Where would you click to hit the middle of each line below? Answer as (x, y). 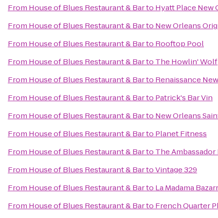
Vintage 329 (176, 170)
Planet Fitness (181, 134)
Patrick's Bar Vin (184, 98)
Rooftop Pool (180, 44)
